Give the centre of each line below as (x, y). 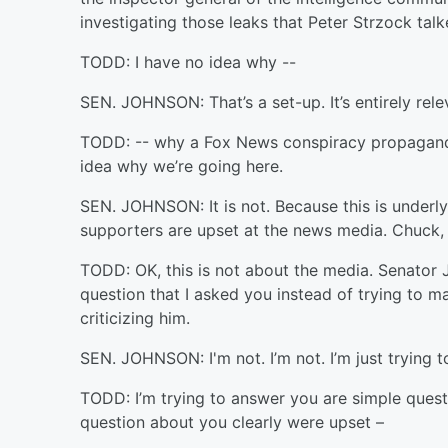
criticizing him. (135, 318)
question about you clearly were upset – (232, 422)
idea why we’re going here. (181, 166)
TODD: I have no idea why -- (188, 62)
